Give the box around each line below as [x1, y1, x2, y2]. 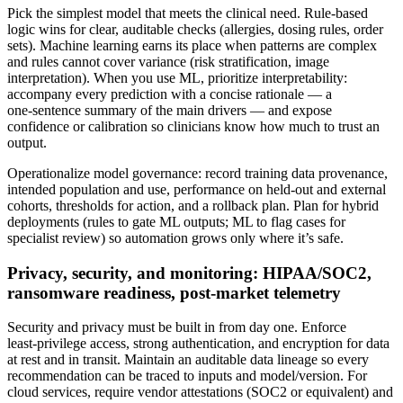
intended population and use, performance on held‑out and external [7, 181, 386, 197]
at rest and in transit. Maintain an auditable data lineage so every [7, 352, 369, 368]
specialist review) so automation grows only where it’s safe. [7, 229, 344, 246]
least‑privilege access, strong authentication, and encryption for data [7, 336, 390, 352]
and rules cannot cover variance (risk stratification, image [7, 53, 329, 69]
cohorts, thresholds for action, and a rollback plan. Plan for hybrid [7, 197, 379, 213]
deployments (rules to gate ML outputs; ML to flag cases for [7, 213, 345, 229]
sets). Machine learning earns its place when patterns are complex [7, 37, 377, 53]
